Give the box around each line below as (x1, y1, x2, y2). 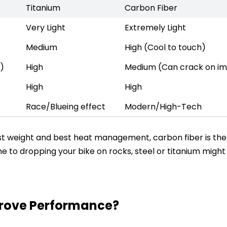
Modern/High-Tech (125, 100, 202, 112)
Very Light (26, 21, 66, 33)
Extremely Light (125, 21, 186, 33)
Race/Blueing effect (26, 100, 106, 112)
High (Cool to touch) (125, 41, 206, 53)
